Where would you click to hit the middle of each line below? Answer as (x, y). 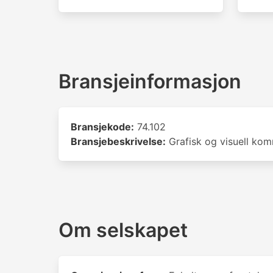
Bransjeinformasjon (150, 81)
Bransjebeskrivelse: (118, 141)
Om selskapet (123, 230)
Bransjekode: (102, 127)
